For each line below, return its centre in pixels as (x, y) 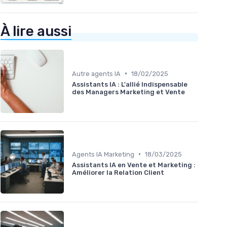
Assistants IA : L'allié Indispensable (130, 84)
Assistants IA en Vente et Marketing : (134, 165)
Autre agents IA (96, 73)
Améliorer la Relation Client (118, 172)
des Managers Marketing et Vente (128, 92)
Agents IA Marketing (103, 154)
